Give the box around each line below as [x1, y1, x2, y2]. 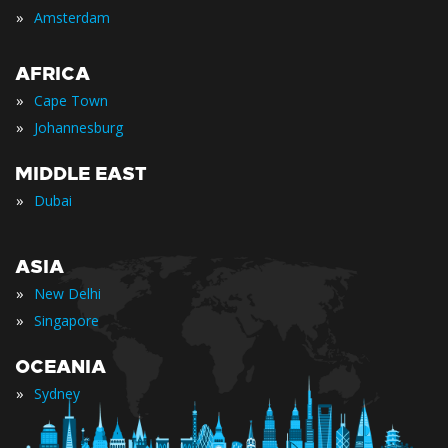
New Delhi [34, 283, 101, 303]
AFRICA [15, 62, 90, 85]
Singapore [34, 310, 99, 330]
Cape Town [34, 90, 108, 110]
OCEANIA [15, 355, 106, 378]
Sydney [34, 383, 80, 403]
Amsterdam [34, 7, 110, 27]
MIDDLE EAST [15, 162, 147, 185]
